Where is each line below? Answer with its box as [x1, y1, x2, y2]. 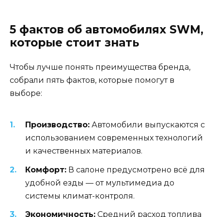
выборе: [10, 89, 42, 98]
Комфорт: [25, 165, 66, 174]
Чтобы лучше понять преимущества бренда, [10, 62, 190, 72]
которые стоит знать [10, 36, 139, 50]
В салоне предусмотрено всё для [66, 165, 205, 174]
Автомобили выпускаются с [90, 120, 205, 130]
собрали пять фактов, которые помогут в [10, 76, 174, 85]
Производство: [25, 120, 90, 130]
